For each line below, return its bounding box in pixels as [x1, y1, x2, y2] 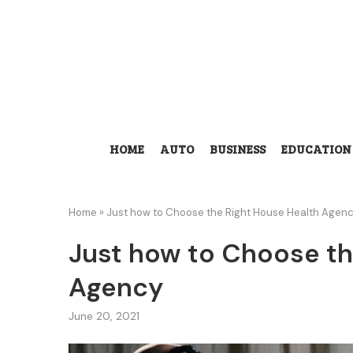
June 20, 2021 [69, 309, 139, 323]
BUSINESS [210, 141, 266, 157]
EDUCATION [281, 141, 351, 157]
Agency [69, 270, 163, 304]
